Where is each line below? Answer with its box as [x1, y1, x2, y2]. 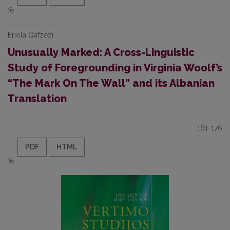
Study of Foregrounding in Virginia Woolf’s [8, 62, 222, 74]
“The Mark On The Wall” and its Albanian [8, 77, 215, 89]
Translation [8, 92, 67, 105]
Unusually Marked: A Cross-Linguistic [8, 46, 195, 59]
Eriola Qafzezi [8, 31, 53, 39]
